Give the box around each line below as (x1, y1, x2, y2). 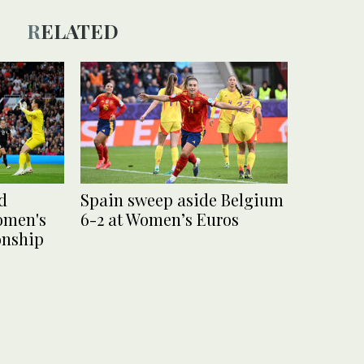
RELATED (40, 18, 119, 44)
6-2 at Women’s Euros (80, 208, 239, 231)
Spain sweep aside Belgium (80, 188, 284, 211)
